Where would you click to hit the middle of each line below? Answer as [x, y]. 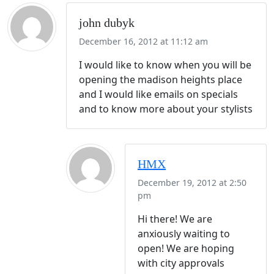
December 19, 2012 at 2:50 [192, 183]
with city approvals [181, 263]
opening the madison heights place [161, 80]
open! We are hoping [186, 249]
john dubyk [107, 23]
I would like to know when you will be [165, 65]
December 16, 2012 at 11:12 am [143, 42]
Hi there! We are [175, 219]
